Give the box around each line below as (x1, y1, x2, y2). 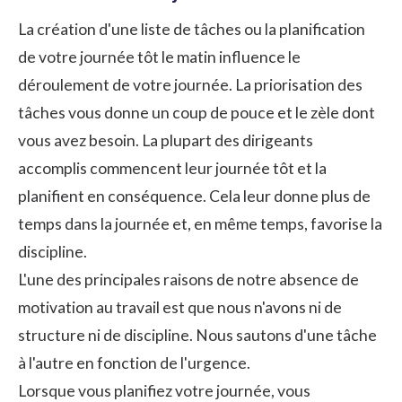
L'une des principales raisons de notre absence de (18, 269, 359, 289)
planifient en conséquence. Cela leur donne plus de (18, 186, 371, 205)
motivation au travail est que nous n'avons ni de (18, 297, 342, 317)
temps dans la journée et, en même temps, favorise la (18, 214, 382, 233)
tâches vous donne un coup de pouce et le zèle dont (18, 102, 375, 122)
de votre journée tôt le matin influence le (18, 47, 301, 66)
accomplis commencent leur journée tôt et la (18, 158, 327, 178)
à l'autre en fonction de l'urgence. (18, 353, 250, 372)
